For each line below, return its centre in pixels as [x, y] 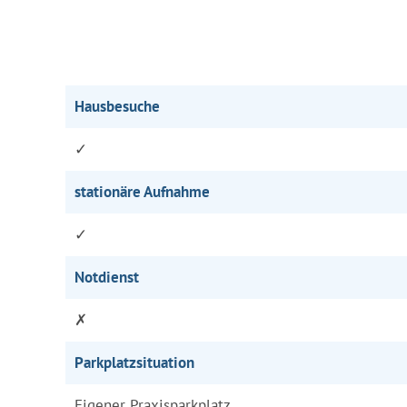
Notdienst [107, 277]
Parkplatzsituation [134, 362]
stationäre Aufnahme [142, 192]
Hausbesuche [117, 106]
